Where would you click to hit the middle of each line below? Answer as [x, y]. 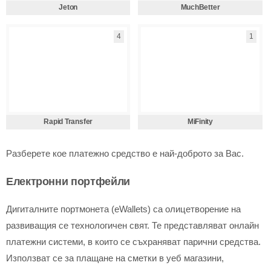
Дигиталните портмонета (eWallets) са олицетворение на [123, 209]
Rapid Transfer [68, 122]
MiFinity [200, 122]
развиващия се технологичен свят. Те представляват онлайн [132, 225]
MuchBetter [200, 7]
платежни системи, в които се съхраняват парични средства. [133, 242]
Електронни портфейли [68, 181]
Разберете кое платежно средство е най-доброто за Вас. [125, 153]
